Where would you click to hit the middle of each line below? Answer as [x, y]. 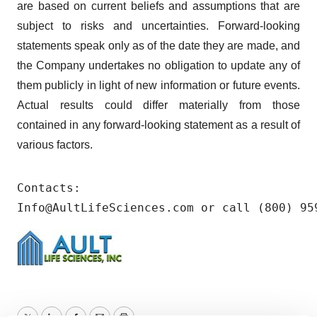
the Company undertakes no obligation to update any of [158, 66]
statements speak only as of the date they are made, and [158, 46]
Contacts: [52, 188]
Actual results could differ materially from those [158, 105]
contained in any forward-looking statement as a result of [158, 125]
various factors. [56, 145]
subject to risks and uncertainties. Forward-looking [158, 26]
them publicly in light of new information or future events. [158, 86]
